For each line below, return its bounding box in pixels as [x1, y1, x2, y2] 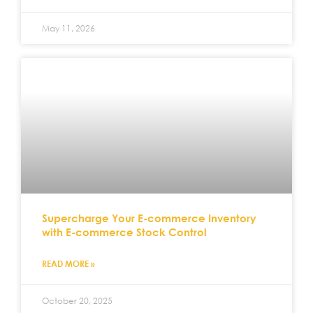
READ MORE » [42, 257, 95, 269]
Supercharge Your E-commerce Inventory [42, 211, 256, 224]
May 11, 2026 [42, 22, 95, 34]
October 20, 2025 [42, 294, 112, 307]
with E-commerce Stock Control [42, 225, 207, 238]
